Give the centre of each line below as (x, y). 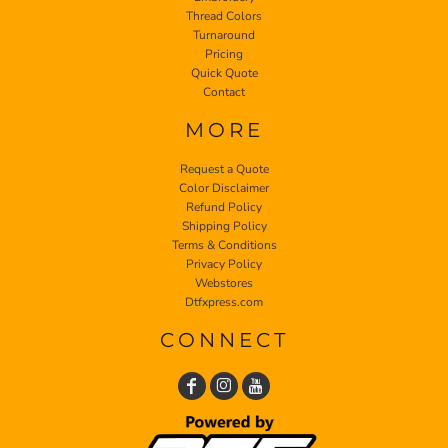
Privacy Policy (224, 263)
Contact (224, 91)
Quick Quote (224, 72)
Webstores (224, 282)
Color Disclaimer (224, 187)
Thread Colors (224, 15)
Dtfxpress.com (224, 301)
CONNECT (224, 339)
